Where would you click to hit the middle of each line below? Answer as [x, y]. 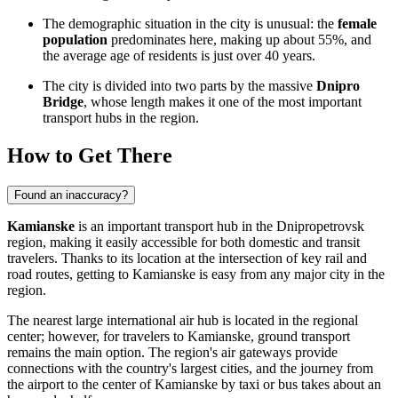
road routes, [42, 274]
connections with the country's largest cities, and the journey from [190, 368]
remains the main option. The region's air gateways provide [172, 352]
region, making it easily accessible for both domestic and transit [183, 242]
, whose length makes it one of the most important [223, 101]
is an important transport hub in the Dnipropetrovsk [219, 226]
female [357, 23]
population [75, 39]
